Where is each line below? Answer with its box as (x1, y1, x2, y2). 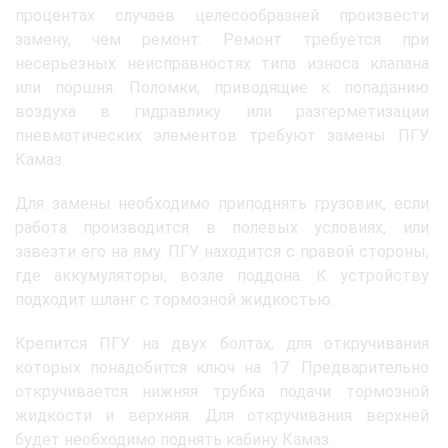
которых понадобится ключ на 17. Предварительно (15, 357, 429, 377)
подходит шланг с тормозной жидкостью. (15, 289, 334, 309)
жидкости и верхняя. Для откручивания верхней (15, 405, 429, 425)
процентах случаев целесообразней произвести (15, 5, 429, 25)
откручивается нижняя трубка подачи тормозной (15, 381, 429, 401)
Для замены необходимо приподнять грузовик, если (15, 193, 429, 213)
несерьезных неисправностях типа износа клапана (15, 53, 429, 73)
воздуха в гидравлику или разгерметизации (15, 101, 429, 121)
